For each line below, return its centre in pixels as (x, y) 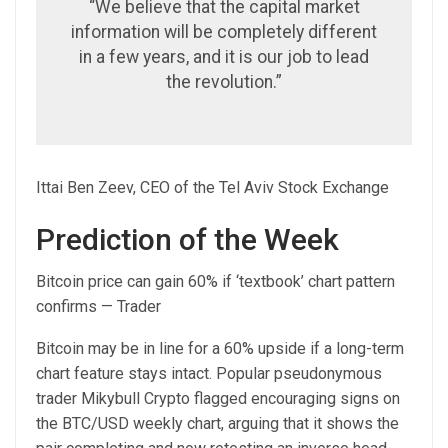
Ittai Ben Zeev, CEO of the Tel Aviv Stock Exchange (212, 187)
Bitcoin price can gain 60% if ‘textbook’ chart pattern (215, 281)
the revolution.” (224, 81)
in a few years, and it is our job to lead (224, 56)
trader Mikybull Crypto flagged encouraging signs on (218, 398)
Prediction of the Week (191, 239)
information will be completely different (224, 31)
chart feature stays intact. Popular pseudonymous (209, 373)
